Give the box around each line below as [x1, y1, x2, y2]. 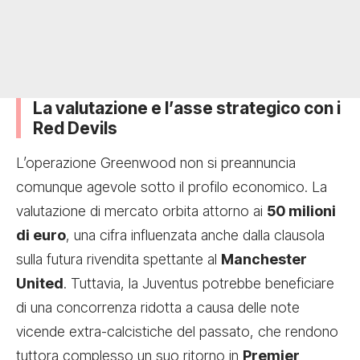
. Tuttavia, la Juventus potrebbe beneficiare [63, 275, 334, 292]
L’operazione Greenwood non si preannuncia [16, 154, 296, 172]
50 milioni [267, 202, 336, 220]
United [16, 275, 63, 292]
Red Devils [33, 118, 117, 139]
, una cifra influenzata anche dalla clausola [66, 227, 325, 244]
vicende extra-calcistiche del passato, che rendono [16, 323, 338, 341]
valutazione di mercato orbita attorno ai [16, 202, 267, 220]
